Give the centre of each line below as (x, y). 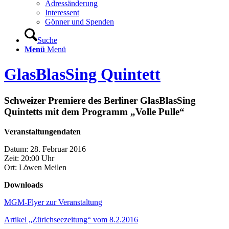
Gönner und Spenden (79, 22)
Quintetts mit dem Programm (67, 111)
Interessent (62, 13)
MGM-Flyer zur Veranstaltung (53, 202)
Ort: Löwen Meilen (35, 167)
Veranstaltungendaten (42, 131)
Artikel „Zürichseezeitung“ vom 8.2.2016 (71, 219)
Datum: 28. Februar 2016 (45, 149)
